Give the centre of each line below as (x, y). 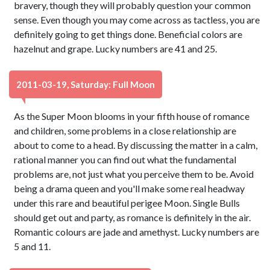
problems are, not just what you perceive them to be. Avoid (134, 174)
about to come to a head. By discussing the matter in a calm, (136, 145)
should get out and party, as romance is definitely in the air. (133, 217)
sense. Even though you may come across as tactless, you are (137, 20)
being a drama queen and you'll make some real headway (130, 188)
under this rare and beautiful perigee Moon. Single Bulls (127, 203)
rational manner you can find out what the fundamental (125, 159)
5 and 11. (33, 246)
